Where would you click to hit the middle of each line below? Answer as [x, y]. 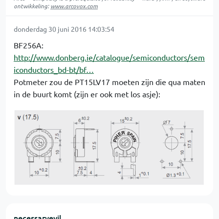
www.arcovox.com [74, 6]
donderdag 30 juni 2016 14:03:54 [64, 29]
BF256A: [29, 45]
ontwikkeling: [32, 6]
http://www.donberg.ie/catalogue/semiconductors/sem [109, 57]
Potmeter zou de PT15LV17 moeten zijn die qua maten [109, 82]
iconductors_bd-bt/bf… [54, 69]
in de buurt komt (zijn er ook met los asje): [87, 94]
